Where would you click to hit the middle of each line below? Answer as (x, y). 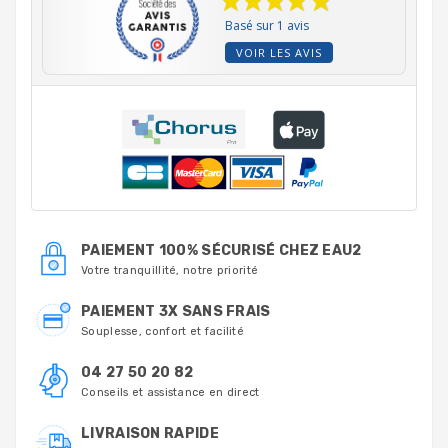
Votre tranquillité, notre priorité (170, 270)
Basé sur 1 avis (266, 25)
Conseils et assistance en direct (170, 392)
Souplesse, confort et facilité (162, 331)
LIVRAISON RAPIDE (150, 433)
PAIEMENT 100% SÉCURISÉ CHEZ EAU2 (221, 250)
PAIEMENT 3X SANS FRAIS (176, 311)
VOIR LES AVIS (278, 52)
